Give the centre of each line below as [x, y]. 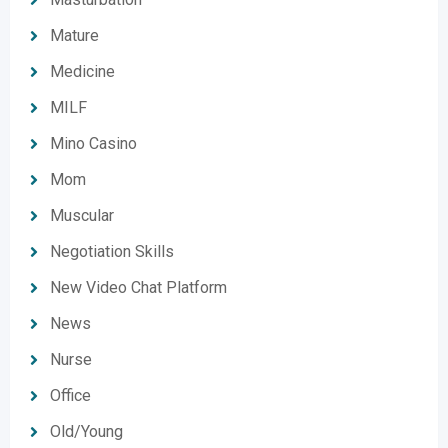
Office [70, 395]
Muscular [82, 215]
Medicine [82, 71]
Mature [74, 35]
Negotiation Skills [112, 251]
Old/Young [86, 431]
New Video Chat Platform [138, 287]
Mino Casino [93, 143]
